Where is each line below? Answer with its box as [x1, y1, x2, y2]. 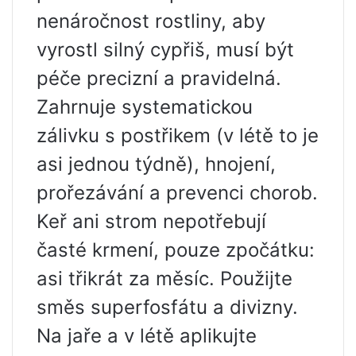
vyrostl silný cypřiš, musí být [37, 37, 294, 61]
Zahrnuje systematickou [37, 95, 253, 118]
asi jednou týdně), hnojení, [37, 152, 276, 176]
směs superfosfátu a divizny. [37, 295, 298, 319]
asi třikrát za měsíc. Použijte [37, 266, 292, 290]
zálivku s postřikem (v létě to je [37, 123, 319, 147]
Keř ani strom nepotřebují [37, 209, 266, 233]
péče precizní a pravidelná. [37, 66, 281, 90]
